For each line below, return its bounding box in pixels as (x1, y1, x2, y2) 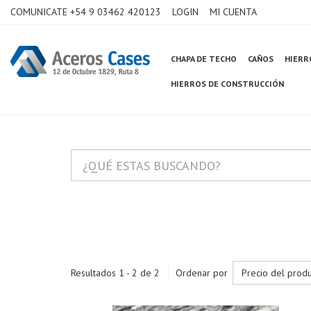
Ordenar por (176, 266, 228, 279)
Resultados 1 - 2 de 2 (71, 266, 160, 279)
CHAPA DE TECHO (171, 53, 237, 64)
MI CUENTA (210, 6, 257, 18)
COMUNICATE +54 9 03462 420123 (10, 6, 161, 18)
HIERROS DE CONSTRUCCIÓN (171, 78, 285, 89)
